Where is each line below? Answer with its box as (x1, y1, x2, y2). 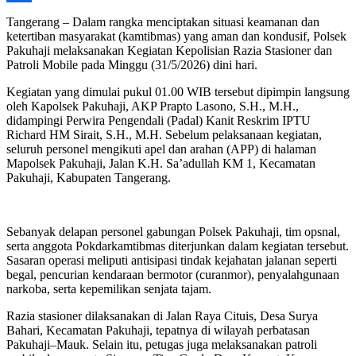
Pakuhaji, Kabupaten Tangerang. (6, 170, 171, 184)
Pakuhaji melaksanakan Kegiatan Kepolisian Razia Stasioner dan (6, 43, 332, 57)
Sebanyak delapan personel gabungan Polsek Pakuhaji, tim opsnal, (6, 224, 340, 238)
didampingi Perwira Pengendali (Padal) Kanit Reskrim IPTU (6, 113, 311, 127)
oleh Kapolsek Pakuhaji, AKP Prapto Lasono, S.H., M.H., (6, 99, 299, 113)
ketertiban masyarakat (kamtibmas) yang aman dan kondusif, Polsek (6, 29, 346, 43)
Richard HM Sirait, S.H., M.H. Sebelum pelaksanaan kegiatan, (6, 127, 322, 141)
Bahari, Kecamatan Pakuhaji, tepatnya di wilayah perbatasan (6, 323, 310, 337)
